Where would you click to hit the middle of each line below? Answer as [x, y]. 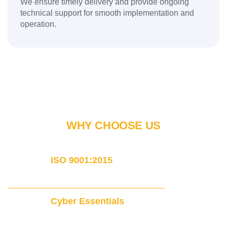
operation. [39, 24]
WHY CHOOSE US [113, 126]
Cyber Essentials [87, 201]
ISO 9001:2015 [82, 160]
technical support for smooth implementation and [107, 13]
